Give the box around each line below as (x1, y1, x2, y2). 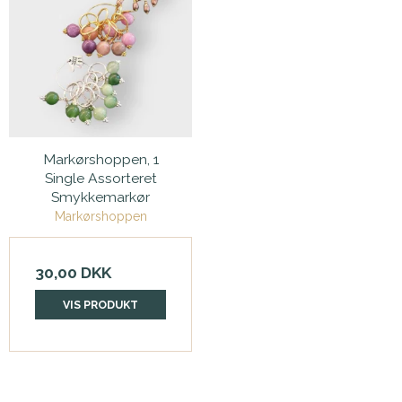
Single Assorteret (44, 169, 157, 187)
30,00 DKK (35, 264, 111, 283)
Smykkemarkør (51, 188, 150, 205)
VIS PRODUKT (63, 297, 138, 311)
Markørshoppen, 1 (42, 150, 159, 168)
